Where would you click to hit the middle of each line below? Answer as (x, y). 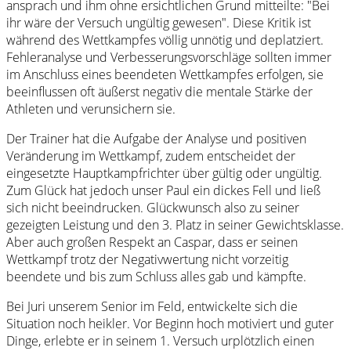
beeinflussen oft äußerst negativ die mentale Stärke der (159, 92)
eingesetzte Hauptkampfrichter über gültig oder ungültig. (164, 174)
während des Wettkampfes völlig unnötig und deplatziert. (165, 40)
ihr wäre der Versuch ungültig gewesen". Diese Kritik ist (159, 23)
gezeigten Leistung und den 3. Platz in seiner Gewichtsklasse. (175, 225)
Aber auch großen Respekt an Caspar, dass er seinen (152, 242)
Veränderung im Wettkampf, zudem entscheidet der (151, 156)
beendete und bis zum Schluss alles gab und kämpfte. (156, 277)
